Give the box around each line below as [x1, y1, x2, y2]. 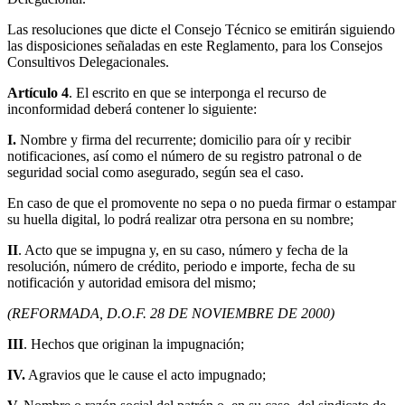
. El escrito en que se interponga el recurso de [69, 85, 326, 101]
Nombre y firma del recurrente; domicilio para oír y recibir [16, 132, 351, 148]
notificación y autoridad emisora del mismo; [7, 275, 256, 291]
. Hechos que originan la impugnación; [24, 336, 244, 353]
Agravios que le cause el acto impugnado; [25, 367, 266, 383]
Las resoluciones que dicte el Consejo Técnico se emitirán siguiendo [7, 22, 395, 38]
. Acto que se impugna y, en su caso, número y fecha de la [18, 242, 348, 259]
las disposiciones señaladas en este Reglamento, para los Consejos [7, 38, 382, 54]
